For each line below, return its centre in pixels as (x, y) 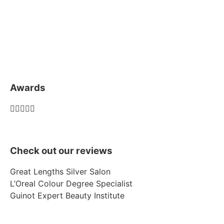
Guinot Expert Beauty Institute (67, 195)
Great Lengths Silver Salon (60, 171)
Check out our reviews (61, 150)
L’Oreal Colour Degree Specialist (71, 183)
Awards (28, 87)
